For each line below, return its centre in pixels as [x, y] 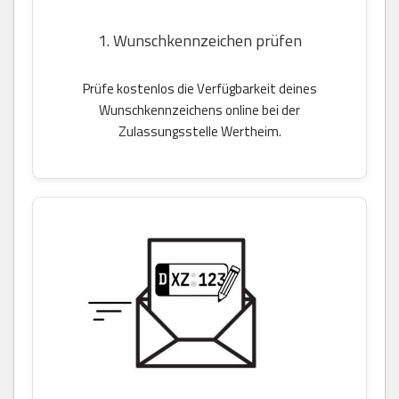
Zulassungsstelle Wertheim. [199, 131]
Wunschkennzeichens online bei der [199, 110]
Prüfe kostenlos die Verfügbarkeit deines [199, 88]
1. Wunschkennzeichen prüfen [199, 40]
